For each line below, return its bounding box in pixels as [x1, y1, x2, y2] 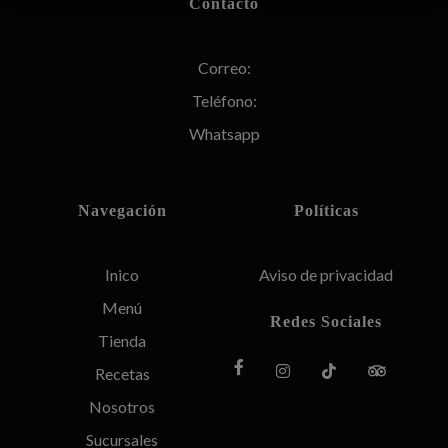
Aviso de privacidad [259, 265, 393, 284]
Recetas [94, 364, 150, 383]
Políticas [293, 202, 359, 219]
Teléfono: [191, 91, 257, 110]
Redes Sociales [270, 313, 382, 330]
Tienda [98, 331, 146, 350]
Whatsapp [188, 124, 260, 143]
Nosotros [89, 397, 155, 416]
